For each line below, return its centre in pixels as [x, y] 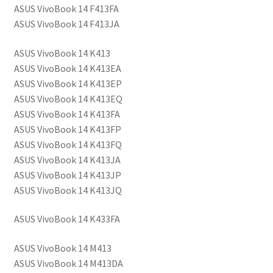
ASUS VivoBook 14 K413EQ [68, 98]
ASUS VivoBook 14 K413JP [67, 175]
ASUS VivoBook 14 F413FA [66, 9]
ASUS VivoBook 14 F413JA [66, 24]
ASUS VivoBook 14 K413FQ [68, 144]
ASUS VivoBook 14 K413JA [67, 159]
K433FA [104, 219]
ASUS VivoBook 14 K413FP [67, 129]
